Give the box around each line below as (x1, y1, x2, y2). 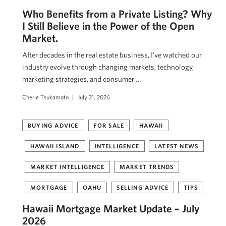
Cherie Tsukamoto (22, 93, 69, 101)
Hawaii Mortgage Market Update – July (22, 202, 199, 215)
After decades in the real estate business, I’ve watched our (22, 50, 202, 60)
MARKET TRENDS (119, 163, 174, 171)
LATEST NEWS (154, 142, 199, 150)
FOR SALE (93, 122, 125, 129)
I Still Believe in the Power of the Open (22, 20, 194, 32)
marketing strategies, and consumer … (22, 75, 141, 84)
